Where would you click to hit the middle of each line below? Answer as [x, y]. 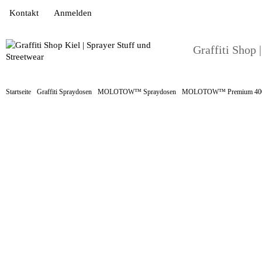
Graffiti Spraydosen [64, 92]
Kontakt [24, 13]
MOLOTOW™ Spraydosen [137, 92]
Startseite [18, 92]
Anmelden [73, 13]
